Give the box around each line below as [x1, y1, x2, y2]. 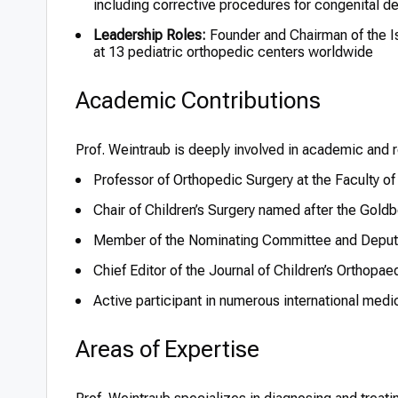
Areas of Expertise [76, 336, 259, 362]
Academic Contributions [76, 87, 321, 114]
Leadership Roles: [93, 27, 206, 44]
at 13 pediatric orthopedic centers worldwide [93, 44, 373, 60]
